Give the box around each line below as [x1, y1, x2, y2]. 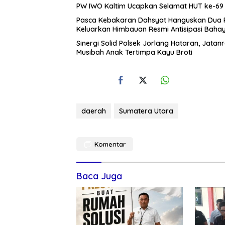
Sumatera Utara [119, 106, 173, 116]
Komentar [94, 140, 126, 149]
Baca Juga [76, 170, 122, 182]
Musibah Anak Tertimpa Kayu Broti [76, 48, 192, 57]
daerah [81, 106, 106, 116]
